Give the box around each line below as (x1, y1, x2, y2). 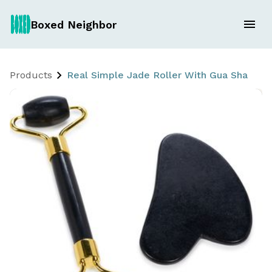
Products (10, 69, 52, 81)
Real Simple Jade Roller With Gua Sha (67, 69, 248, 81)
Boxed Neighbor (30, 18, 117, 31)
